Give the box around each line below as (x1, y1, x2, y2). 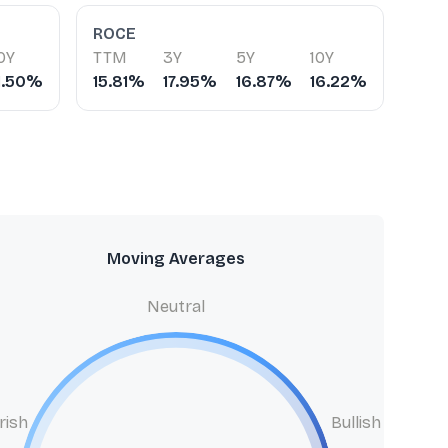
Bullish (330, 413, 381, 432)
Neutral (147, 297, 205, 316)
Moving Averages (107, 249, 245, 268)
